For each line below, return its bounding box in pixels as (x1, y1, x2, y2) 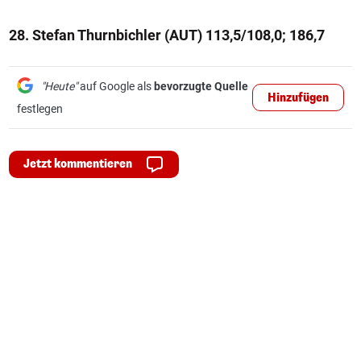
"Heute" (41, 80, 77, 93)
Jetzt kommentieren (23, 156, 132, 172)
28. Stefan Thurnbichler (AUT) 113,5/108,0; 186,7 (9, 27, 325, 44)
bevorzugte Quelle (154, 80, 248, 93)
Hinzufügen (268, 90, 329, 106)
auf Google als (77, 80, 154, 93)
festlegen (17, 102, 63, 115)
